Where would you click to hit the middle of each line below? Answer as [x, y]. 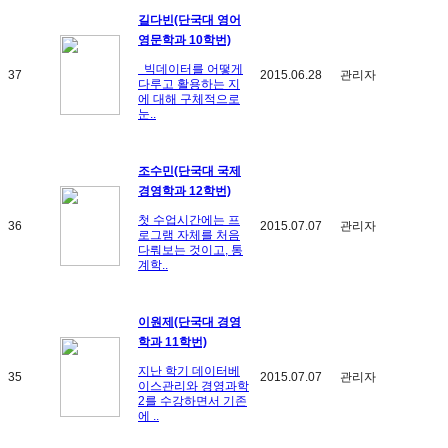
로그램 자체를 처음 [189, 234]
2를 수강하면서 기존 [192, 400]
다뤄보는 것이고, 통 [190, 249]
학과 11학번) [172, 341]
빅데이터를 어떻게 [190, 68]
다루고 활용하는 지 [189, 83]
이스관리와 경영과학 [193, 385]
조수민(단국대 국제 [189, 170]
